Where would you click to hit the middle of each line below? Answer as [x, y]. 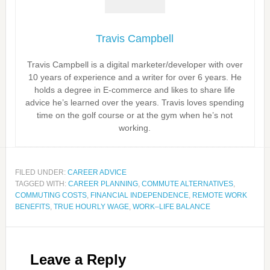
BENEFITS [32, 207]
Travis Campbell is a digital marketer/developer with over [135, 64]
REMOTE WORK [219, 195]
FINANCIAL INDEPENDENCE [139, 195]
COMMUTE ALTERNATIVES [187, 184]
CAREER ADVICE [97, 172]
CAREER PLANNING [103, 184]
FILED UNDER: [41, 172]
